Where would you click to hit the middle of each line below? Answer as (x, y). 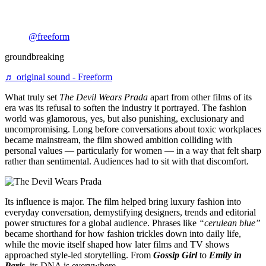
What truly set (32, 97)
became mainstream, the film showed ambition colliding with (118, 140)
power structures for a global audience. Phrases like (102, 223)
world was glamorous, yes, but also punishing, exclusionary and (124, 119)
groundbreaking (34, 57)
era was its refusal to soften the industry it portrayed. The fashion (126, 108)
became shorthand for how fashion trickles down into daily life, (123, 234)
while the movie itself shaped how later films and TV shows (117, 245)
